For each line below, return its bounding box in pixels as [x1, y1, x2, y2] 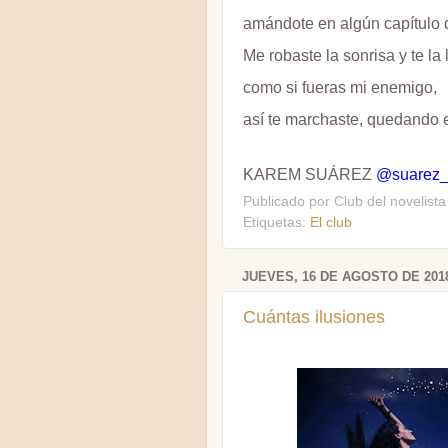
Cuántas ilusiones [243, 306, 385, 327]
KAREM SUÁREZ [243, 165, 376, 183]
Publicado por [243, 194, 334, 210]
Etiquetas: [243, 215, 310, 231]
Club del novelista [334, 194, 446, 210]
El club [310, 215, 352, 231]
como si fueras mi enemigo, [243, 78, 437, 96]
